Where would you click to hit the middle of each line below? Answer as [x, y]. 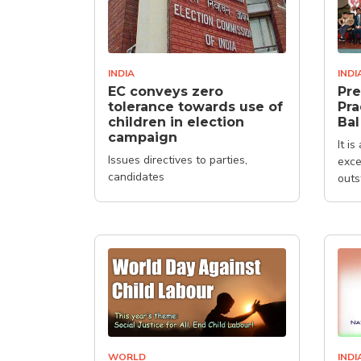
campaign [143, 137]
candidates [136, 176]
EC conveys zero [166, 91]
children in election [176, 122]
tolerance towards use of [195, 106]
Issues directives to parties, [178, 160]
